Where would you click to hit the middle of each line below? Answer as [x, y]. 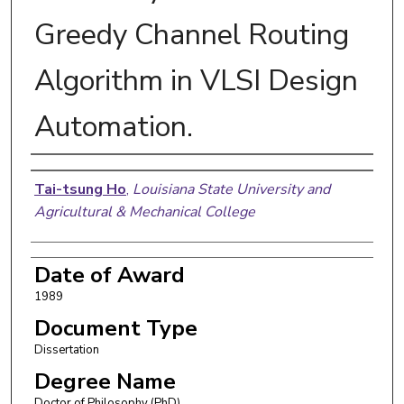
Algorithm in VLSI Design [196, 80]
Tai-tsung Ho [80, 189]
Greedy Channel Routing [191, 34]
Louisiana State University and [231, 189]
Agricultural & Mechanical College [144, 211]
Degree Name [105, 381]
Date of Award [109, 275]
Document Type [115, 328]
